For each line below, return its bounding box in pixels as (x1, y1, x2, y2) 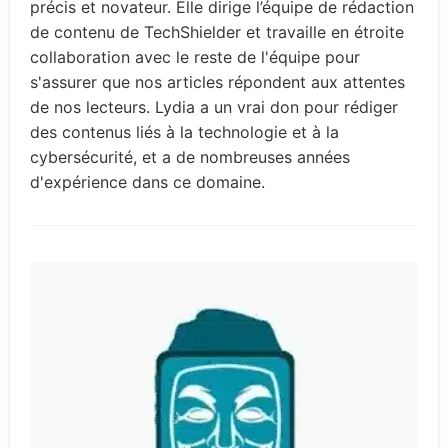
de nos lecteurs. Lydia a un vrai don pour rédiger (30, 97, 398, 118)
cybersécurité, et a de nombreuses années (30, 147, 350, 168)
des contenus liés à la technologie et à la (30, 122, 339, 143)
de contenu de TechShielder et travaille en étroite (30, 22, 404, 43)
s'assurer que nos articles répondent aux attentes (30, 72, 405, 93)
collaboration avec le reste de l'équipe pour (30, 47, 360, 68)
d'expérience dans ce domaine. (30, 172, 265, 193)
